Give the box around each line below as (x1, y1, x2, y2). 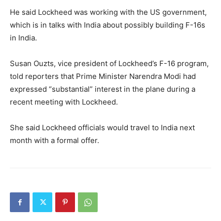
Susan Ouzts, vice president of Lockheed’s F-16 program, (10, 58, 209, 68)
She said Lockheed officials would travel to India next (10, 122, 195, 132)
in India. (10, 33, 37, 42)
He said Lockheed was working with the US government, (10, 7, 207, 17)
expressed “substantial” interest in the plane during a (10, 84, 195, 94)
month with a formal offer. (10, 135, 99, 145)
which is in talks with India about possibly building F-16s (10, 20, 205, 30)
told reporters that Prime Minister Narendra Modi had (10, 71, 196, 81)
